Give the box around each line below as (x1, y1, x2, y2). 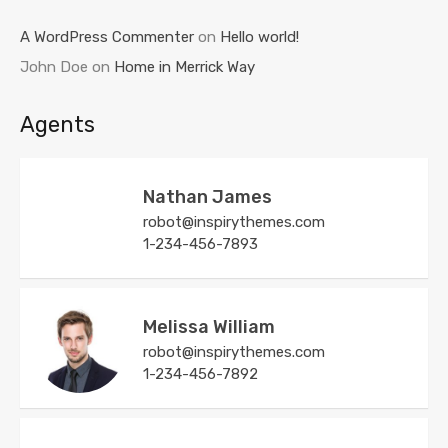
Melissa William (143, 316, 275, 339)
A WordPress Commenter (20, 28, 194, 47)
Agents (20, 111, 95, 139)
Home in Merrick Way (114, 58, 255, 77)
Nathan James (143, 186, 272, 209)
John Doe (20, 58, 88, 77)
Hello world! (220, 28, 299, 47)
